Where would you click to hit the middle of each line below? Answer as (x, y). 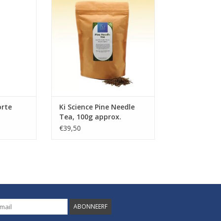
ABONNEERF (91, 207)
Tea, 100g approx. (90, 117)
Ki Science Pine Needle (97, 107)
